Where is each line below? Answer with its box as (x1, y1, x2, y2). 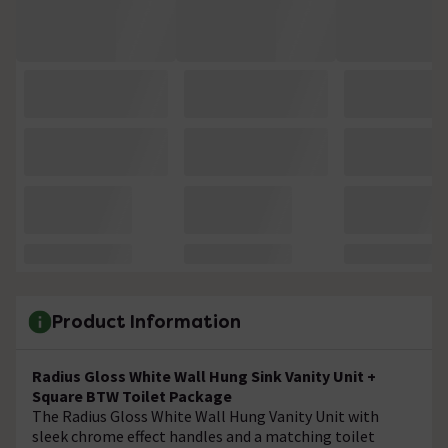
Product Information (52, 310, 241, 334)
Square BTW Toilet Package (32, 385, 232, 406)
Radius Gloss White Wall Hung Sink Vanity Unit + (32, 365, 376, 386)
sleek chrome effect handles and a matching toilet (32, 425, 375, 446)
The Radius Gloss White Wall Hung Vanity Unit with (32, 405, 379, 426)
